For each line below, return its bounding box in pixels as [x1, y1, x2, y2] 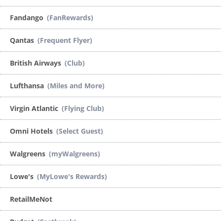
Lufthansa [10, 80, 46, 90]
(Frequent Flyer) [37, 35, 92, 45]
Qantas [10, 35, 36, 45]
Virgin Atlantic [10, 103, 60, 113]
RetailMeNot [10, 194, 52, 204]
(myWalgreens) [49, 148, 100, 158]
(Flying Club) [62, 103, 104, 113]
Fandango [10, 12, 45, 22]
